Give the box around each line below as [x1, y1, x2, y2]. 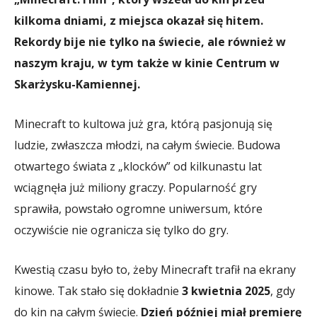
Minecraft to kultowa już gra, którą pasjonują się [14, 115, 272, 132]
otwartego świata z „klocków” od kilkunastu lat [14, 158, 262, 174]
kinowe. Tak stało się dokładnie [14, 282, 182, 299]
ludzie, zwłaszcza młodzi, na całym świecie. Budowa [14, 137, 280, 153]
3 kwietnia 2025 [182, 282, 270, 299]
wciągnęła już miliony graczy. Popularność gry [14, 179, 257, 195]
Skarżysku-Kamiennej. [14, 76, 140, 92]
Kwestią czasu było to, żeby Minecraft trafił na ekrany [14, 261, 296, 277]
